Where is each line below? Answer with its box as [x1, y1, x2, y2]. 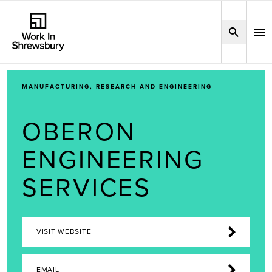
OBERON [22, 117, 136, 148]
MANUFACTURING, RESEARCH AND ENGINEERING [22, 83, 212, 90]
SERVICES [22, 172, 152, 204]
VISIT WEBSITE [36, 227, 92, 237]
